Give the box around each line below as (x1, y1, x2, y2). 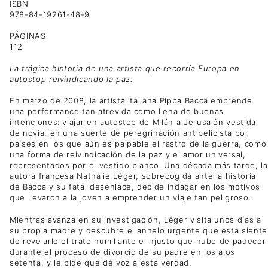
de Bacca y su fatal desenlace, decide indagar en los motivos (10, 182, 260, 192)
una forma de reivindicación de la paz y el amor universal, (10, 150, 246, 160)
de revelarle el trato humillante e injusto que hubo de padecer (10, 236, 266, 246)
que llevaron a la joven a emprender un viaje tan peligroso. (10, 193, 251, 203)
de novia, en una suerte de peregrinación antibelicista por (10, 128, 249, 138)
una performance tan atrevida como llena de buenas (10, 106, 224, 117)
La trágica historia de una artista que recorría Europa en (10, 63, 240, 74)
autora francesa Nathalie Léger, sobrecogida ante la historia (10, 171, 256, 181)
